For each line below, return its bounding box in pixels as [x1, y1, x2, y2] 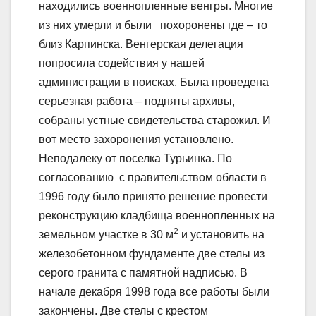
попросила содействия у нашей [39, 56, 205, 69]
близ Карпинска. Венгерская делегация [39, 37, 243, 50]
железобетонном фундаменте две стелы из [39, 247, 265, 260]
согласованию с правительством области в [39, 171, 267, 183]
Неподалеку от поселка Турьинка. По [39, 152, 232, 164]
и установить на [178, 228, 265, 241]
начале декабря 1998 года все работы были [39, 285, 269, 298]
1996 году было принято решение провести [39, 190, 267, 202]
